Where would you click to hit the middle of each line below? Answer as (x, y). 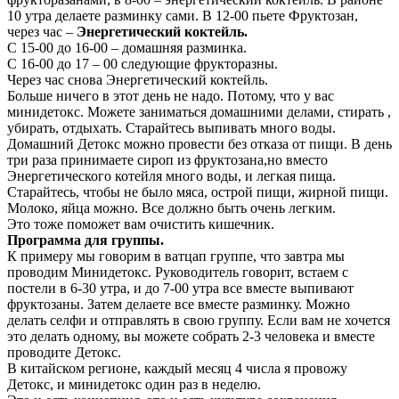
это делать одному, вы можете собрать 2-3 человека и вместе (191, 336)
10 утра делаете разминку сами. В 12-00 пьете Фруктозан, (183, 15)
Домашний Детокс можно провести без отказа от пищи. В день (199, 143)
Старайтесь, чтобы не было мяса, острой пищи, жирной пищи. (198, 191)
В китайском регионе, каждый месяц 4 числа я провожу (177, 368)
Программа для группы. (85, 240)
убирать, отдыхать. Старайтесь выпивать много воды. (171, 127)
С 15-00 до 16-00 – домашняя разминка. (127, 47)
